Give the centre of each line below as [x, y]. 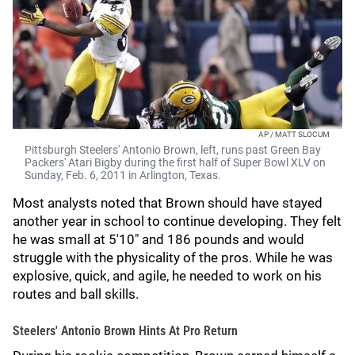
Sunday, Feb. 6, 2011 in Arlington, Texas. [123, 175]
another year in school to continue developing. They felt [177, 221]
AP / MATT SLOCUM [294, 134]
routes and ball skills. [82, 294]
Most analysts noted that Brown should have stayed [168, 203]
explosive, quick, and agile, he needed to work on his [167, 276]
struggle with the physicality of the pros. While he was [173, 258]
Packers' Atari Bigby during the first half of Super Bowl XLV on [175, 162]
